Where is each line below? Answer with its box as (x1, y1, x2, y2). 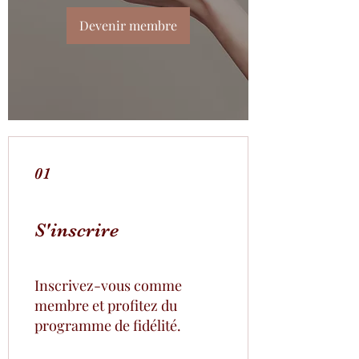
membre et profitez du (34, 295, 177, 315)
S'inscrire (34, 218, 119, 241)
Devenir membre (79, 16, 177, 34)
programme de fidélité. (34, 315, 181, 335)
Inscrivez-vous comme (34, 275, 182, 295)
